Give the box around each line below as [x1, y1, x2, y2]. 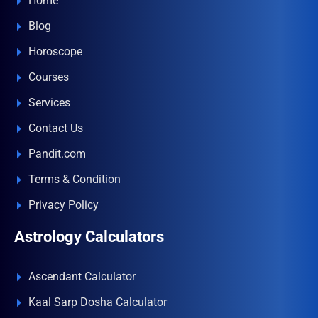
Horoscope [28, 45, 82, 58]
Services [28, 96, 70, 109]
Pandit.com [28, 147, 86, 160]
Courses [28, 70, 69, 84]
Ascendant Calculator [28, 270, 136, 283]
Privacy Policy [28, 198, 99, 212]
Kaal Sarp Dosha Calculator [28, 295, 167, 309]
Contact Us [28, 121, 83, 135]
